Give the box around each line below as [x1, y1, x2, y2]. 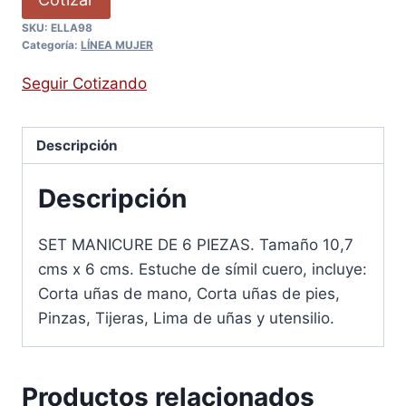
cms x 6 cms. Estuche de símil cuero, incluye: [38, 260, 367, 279]
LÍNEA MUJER [81, 38, 153, 53]
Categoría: [22, 38, 81, 53]
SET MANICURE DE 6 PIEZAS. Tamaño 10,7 [38, 236, 353, 255]
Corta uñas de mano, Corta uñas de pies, [38, 285, 340, 304]
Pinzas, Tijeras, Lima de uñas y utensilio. [38, 309, 334, 328]
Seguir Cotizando [22, 74, 147, 93]
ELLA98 [51, 21, 92, 35]
